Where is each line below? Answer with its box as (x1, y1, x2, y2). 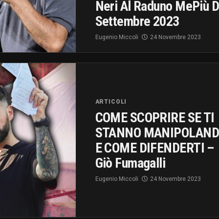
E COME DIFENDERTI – (95, 139, 214, 156)
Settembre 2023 (95, 13, 179, 29)
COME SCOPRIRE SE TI (95, 109, 215, 126)
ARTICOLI (95, 98, 127, 105)
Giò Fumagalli (95, 154, 166, 171)
